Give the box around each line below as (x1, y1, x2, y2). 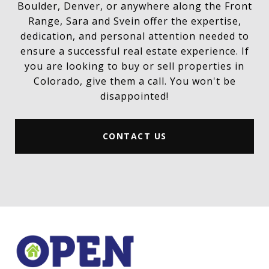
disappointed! (100, 89, 169, 103)
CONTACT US (102, 130, 167, 142)
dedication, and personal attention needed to (20, 29, 249, 43)
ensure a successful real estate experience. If (20, 44, 249, 58)
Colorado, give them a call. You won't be (33, 74, 236, 88)
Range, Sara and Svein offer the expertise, (28, 14, 241, 28)
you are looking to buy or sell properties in (25, 59, 244, 73)
